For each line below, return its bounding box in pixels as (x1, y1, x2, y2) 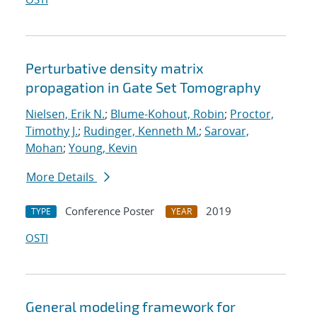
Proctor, (230, 106, 274, 122)
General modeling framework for (25, 298, 236, 316)
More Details (26, 169, 97, 185)
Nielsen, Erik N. (25, 106, 105, 122)
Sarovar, (204, 123, 249, 139)
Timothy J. (25, 123, 78, 139)
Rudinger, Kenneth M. (83, 123, 199, 139)
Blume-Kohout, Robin (110, 106, 224, 122)
